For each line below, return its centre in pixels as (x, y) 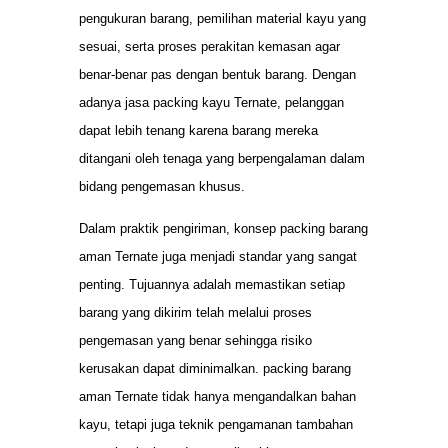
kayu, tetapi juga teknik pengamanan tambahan (216, 425)
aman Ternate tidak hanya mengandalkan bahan (217, 397)
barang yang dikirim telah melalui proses (195, 313)
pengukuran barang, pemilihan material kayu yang (222, 18)
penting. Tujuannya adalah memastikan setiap (212, 285)
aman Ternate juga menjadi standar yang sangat (218, 257)
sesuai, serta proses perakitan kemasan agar (209, 46)
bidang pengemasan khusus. (162, 186)
